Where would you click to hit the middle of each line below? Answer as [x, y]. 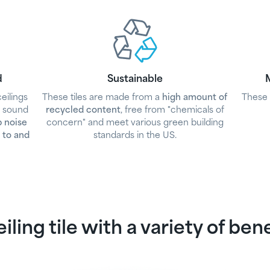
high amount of [195, 98]
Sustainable [135, 79]
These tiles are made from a [102, 98]
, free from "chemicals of [172, 110]
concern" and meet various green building [135, 123]
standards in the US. [135, 136]
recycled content [83, 110]
